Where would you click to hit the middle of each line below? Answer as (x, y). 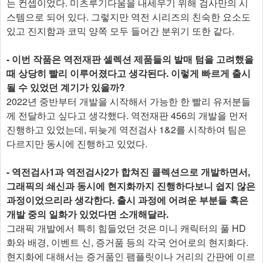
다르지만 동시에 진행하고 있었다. (77, 144)
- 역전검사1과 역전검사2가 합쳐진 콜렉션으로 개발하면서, (128, 172)
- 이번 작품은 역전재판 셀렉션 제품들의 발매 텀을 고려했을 (130, 59)
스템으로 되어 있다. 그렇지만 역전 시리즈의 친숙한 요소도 (129, 17)
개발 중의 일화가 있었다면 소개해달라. (87, 214)
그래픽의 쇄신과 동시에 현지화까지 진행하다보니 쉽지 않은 (131, 186)
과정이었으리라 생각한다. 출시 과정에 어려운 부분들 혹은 (127, 200)
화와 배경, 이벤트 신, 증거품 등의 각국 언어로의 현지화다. (127, 242)
